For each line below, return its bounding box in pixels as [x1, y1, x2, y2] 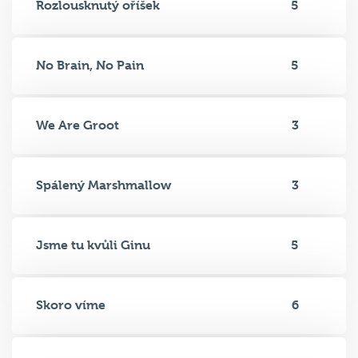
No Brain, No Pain [36, 57, 144, 73]
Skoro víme [36, 296, 105, 312]
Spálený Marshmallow [36, 177, 171, 193]
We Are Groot [36, 117, 119, 133]
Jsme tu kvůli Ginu [36, 237, 150, 253]
